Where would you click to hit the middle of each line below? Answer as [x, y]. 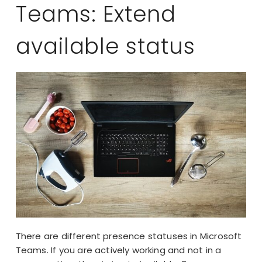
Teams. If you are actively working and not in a [118, 250]
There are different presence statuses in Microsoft [129, 236]
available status [105, 46]
